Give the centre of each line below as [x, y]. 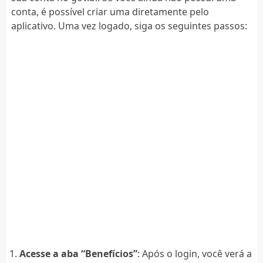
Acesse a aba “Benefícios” [78, 253]
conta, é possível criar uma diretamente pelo [110, 11]
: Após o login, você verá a [194, 253]
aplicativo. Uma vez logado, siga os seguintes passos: [129, 26]
